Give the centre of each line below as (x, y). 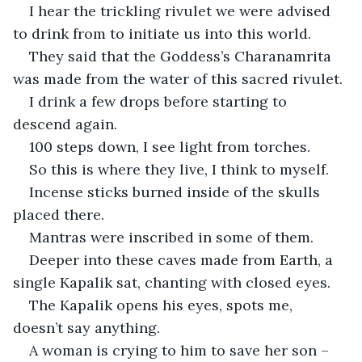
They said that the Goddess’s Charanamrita (182, 56)
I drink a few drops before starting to (160, 101)
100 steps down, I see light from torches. (170, 146)
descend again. (65, 124)
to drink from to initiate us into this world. (162, 33)
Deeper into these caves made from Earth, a (183, 259)
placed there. (59, 214)
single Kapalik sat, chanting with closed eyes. (172, 282)
